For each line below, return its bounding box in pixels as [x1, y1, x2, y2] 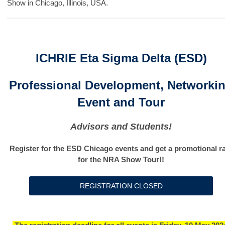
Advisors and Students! [70, 122, 172, 132]
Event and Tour [77, 95, 165, 109]
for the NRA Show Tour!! [78, 155, 164, 164]
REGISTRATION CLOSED [79, 182, 163, 190]
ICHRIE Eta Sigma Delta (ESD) [35, 51, 207, 65]
